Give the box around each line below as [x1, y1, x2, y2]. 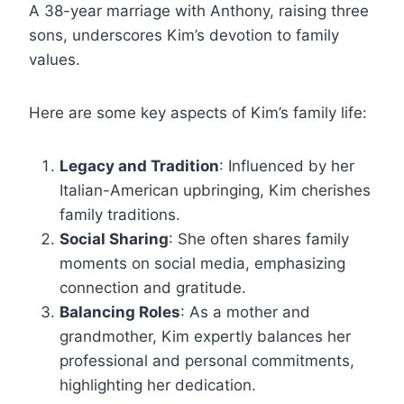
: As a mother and [180, 303, 310, 322]
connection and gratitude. [60, 279, 246, 298]
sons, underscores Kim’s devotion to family [29, 26, 339, 45]
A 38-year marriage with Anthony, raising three [29, 2, 369, 21]
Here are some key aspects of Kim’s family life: [29, 104, 367, 123]
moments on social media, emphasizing [60, 254, 345, 273]
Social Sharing [60, 230, 169, 249]
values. [29, 50, 80, 69]
